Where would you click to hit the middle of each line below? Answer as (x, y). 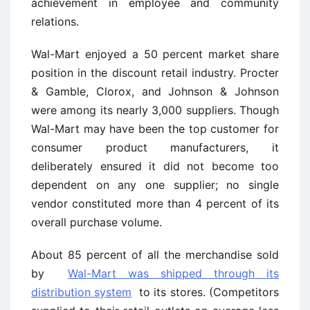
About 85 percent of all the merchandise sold (155, 255)
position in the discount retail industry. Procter (155, 73)
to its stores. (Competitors (206, 292)
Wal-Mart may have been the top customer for (155, 129)
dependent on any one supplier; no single (155, 185)
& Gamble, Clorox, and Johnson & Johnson (155, 91)
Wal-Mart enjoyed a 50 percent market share (155, 54)
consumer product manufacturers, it (155, 147)
